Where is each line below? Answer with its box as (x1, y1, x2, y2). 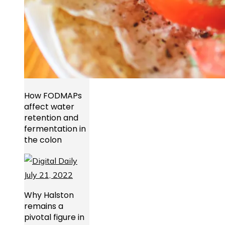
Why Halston (24, 189, 74, 201)
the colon (24, 134, 62, 146)
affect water (24, 101, 74, 113)
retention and (24, 112, 78, 124)
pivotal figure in (24, 211, 84, 223)
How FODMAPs (24, 90, 82, 102)
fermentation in (24, 123, 86, 135)
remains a (24, 200, 63, 212)
